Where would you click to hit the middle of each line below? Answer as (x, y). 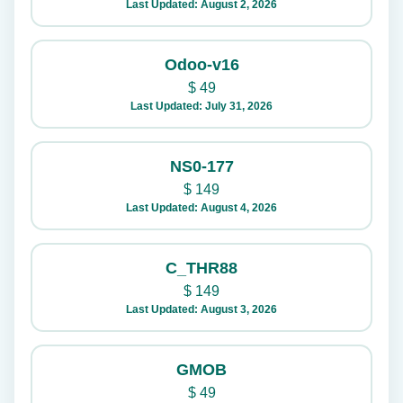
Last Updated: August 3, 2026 (201, 309)
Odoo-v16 (201, 65)
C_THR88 (201, 268)
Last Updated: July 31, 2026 (201, 106)
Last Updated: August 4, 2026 (201, 208)
